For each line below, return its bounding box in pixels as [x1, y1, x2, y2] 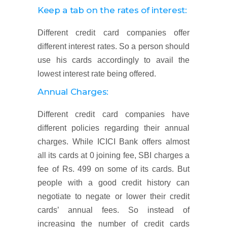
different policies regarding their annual [37, 124, 190, 132]
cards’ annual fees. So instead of [37, 206, 190, 214]
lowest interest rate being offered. [37, 69, 156, 78]
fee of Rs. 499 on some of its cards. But [37, 165, 190, 173]
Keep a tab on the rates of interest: [37, 5, 187, 15]
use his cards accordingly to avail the [37, 56, 190, 64]
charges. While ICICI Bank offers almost [37, 137, 190, 146]
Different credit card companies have [37, 110, 190, 119]
